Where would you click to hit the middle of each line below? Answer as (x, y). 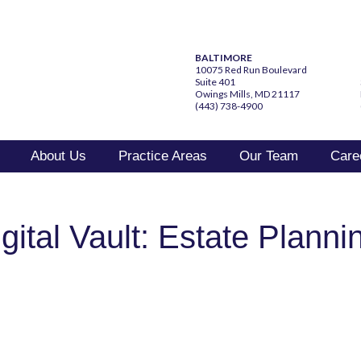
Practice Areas (163, 156)
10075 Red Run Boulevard (251, 70)
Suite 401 (215, 82)
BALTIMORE (224, 58)
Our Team (269, 156)
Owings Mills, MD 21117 (247, 94)
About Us (58, 156)
